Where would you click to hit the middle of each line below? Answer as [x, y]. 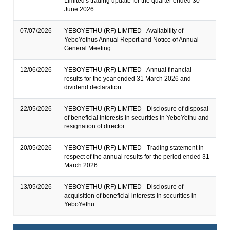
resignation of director [95, 127]
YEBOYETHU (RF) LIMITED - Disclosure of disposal [137, 109]
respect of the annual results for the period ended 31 [137, 157]
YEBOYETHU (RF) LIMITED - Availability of [124, 31]
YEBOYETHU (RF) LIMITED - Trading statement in [134, 148]
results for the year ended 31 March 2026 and [128, 79]
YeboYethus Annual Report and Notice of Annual [132, 40]
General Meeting [88, 49]
